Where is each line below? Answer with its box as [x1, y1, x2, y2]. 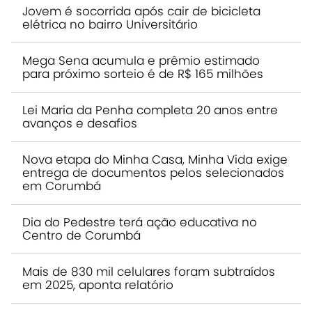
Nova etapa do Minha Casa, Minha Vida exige [22, 151, 288, 168]
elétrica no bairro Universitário [22, 16, 198, 33]
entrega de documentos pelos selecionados [22, 164, 284, 181]
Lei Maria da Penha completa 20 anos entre [22, 102, 278, 118]
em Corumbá [22, 178, 101, 194]
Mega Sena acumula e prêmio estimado [22, 52, 260, 69]
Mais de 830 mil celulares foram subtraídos [22, 263, 275, 280]
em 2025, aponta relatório [22, 276, 173, 293]
